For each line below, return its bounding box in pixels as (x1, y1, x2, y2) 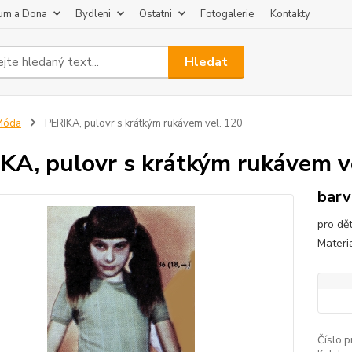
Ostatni (139, 7, 172, 21)
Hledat (185, 53, 229, 71)
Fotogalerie (200, 7, 254, 21)
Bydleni (75, 7, 111, 21)
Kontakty (270, 7, 310, 21)
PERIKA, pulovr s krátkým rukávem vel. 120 (42, 116, 243, 130)
